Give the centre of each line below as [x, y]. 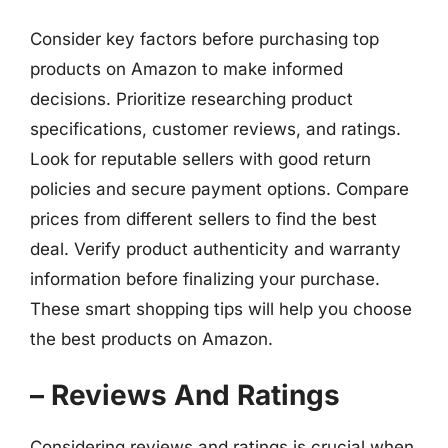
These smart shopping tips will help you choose [221, 308]
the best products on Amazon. [151, 338]
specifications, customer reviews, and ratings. [215, 128]
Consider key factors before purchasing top [204, 38]
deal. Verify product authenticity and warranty [215, 248]
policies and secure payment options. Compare [219, 188]
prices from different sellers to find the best [203, 218]
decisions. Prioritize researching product [191, 98]
